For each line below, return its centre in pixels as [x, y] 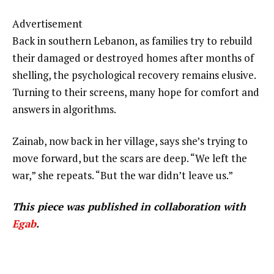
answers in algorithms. [64, 109]
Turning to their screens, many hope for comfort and [136, 92]
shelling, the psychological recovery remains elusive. [134, 75]
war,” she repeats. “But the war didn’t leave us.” [123, 175]
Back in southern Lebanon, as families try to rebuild [132, 40]
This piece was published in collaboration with [129, 207]
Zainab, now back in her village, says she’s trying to [130, 141]
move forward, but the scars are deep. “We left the [130, 158]
